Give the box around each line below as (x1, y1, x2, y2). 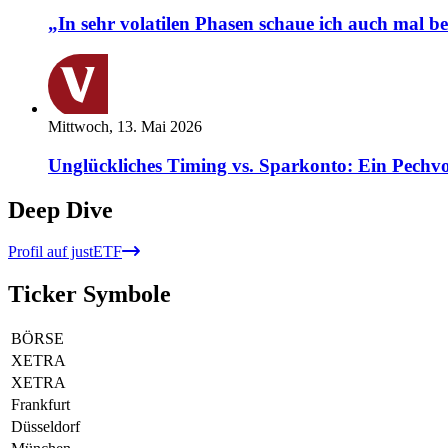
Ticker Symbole (8, 281, 171, 308)
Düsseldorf (11, 418, 80, 436)
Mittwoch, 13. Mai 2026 (48, 117, 202, 135)
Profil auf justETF (8, 243, 122, 261)
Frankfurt (11, 396, 70, 414)
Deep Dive (8, 196, 113, 223)
